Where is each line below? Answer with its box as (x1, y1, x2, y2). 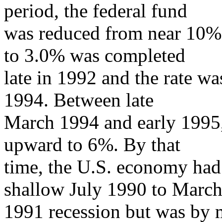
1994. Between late (4, 89, 154, 111)
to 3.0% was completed (4, 45, 185, 66)
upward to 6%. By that (4, 134, 180, 155)
